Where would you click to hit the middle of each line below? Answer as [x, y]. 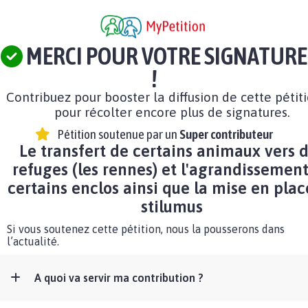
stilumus [172, 207]
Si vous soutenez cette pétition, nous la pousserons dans [146, 229]
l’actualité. [33, 242]
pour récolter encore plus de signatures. [172, 112]
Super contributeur [226, 134]
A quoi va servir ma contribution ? [119, 278]
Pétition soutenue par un [118, 134]
